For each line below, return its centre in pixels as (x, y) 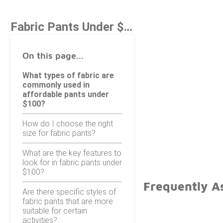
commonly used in (56, 85)
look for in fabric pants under (72, 162)
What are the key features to (72, 153)
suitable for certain (55, 211)
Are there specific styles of (69, 192)
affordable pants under (66, 94)
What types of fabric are (68, 75)
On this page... (53, 55)
